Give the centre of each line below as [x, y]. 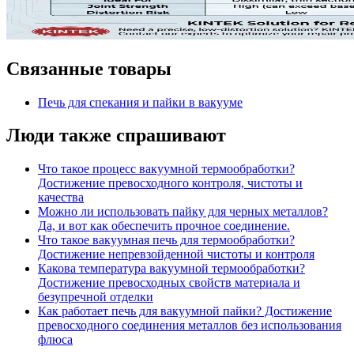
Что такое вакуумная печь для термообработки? [166, 240]
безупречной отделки [96, 297]
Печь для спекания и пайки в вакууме [140, 102]
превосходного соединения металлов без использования [190, 326]
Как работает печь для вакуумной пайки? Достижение [185, 311]
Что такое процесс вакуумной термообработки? [166, 169]
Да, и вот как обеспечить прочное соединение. [164, 226]
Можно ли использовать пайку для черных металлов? [183, 212]
